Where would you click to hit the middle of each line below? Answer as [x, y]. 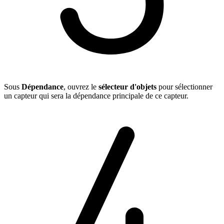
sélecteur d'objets [127, 86]
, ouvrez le [81, 86]
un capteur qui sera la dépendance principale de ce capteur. [96, 95]
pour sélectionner [184, 86]
